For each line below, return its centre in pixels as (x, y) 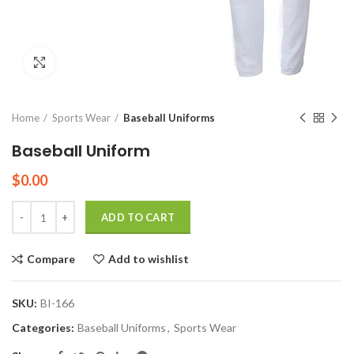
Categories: (44, 328)
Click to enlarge (95, 62)
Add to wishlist (149, 259)
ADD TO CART (138, 217)
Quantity (34, 208)
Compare (51, 259)
